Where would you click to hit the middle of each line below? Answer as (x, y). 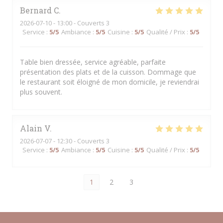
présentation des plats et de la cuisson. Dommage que (108, 72)
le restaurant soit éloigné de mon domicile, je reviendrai (110, 82)
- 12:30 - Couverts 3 (81, 141)
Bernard (36, 10)
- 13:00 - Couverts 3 (81, 23)
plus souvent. (41, 92)
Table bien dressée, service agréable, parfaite (93, 62)
